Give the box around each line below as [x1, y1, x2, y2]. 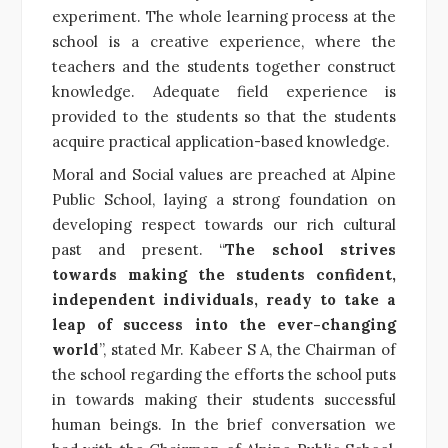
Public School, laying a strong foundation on [52, 189, 396, 209]
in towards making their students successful [52, 389, 396, 409]
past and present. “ [52, 239, 226, 259]
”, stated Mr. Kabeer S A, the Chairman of [99, 339, 396, 359]
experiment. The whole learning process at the [52, 6, 396, 26]
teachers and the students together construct [52, 56, 396, 76]
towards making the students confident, [52, 264, 396, 284]
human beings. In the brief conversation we [52, 414, 396, 434]
